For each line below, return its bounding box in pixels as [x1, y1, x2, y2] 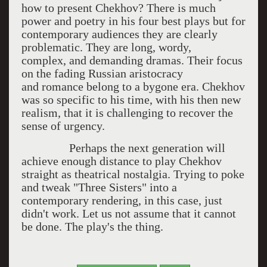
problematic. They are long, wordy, [21, 41, 191, 54]
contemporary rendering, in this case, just [21, 194, 222, 207]
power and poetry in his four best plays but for [21, 14, 246, 27]
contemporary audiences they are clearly [21, 27, 218, 41]
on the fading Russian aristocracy [21, 67, 183, 80]
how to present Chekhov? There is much [21, 1, 216, 14]
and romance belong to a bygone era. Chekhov [21, 80, 245, 93]
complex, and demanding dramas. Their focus [21, 54, 243, 67]
